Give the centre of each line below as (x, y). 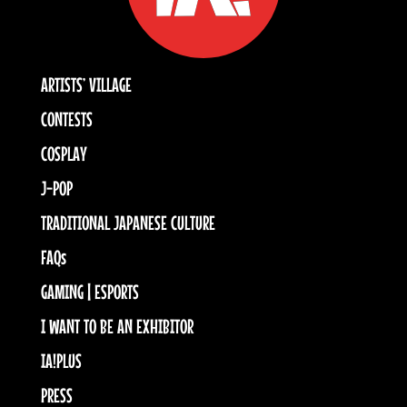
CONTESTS (66, 119)
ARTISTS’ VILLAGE (86, 84)
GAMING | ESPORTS (89, 291)
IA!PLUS (61, 360)
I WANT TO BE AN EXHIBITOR (117, 326)
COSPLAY (64, 153)
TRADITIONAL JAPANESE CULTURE (128, 222)
